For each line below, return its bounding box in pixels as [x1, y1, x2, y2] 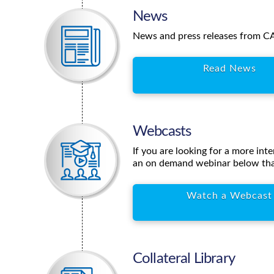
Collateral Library [133, 251, 235, 266]
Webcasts [133, 124, 191, 139]
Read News [202, 64, 256, 74]
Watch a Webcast [187, 191, 273, 201]
